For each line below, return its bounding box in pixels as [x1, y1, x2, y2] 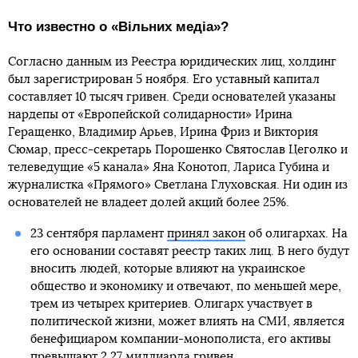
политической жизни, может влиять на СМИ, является [30, 316, 344, 328]
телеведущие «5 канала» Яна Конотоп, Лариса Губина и [8, 161, 329, 173]
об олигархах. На [245, 228, 348, 240]
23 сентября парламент [30, 228, 167, 240]
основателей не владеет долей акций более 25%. [8, 197, 289, 209]
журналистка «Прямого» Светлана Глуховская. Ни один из [8, 179, 348, 191]
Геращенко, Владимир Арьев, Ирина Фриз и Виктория [8, 126, 318, 138]
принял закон [166, 228, 245, 240]
